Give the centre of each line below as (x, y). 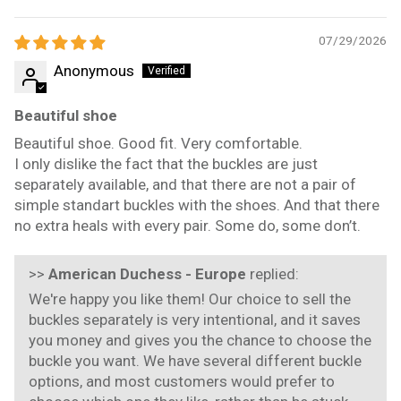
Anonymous (94, 70)
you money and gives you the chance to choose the (200, 340)
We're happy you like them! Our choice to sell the (190, 299)
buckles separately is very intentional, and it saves (195, 319)
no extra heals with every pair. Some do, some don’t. (188, 225)
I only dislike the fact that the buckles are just (166, 163)
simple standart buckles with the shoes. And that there (197, 205)
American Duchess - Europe (147, 273)
